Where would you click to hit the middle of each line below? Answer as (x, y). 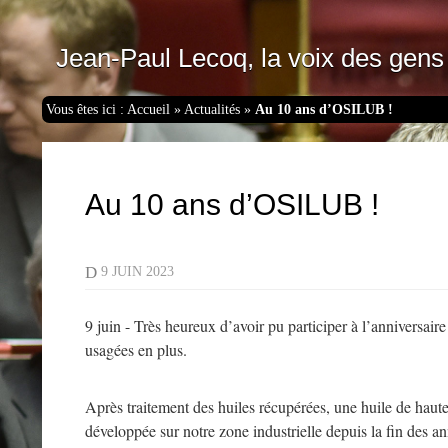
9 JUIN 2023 (143, 271)
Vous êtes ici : (87, 109)
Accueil (149, 109)
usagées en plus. (135, 349)
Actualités (212, 109)
